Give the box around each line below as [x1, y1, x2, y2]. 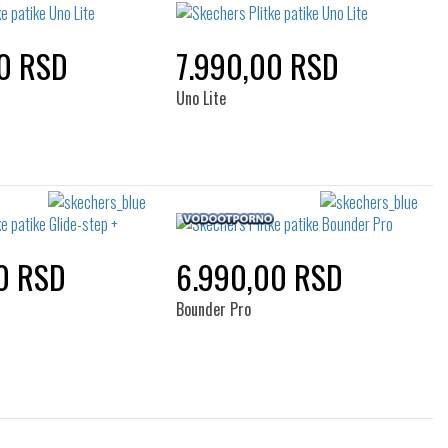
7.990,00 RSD [175, 42, 339, 89]
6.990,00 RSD [175, 253, 343, 300]
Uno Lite [175, 86, 226, 110]
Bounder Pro [175, 297, 251, 321]
